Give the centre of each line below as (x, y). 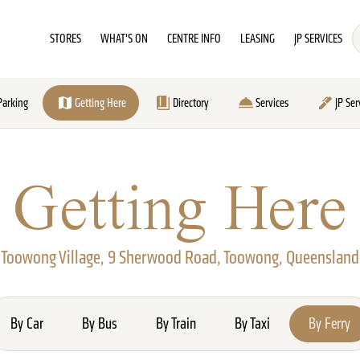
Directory (190, 102)
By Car (27, 323)
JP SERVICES (318, 38)
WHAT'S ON (124, 38)
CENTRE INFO (194, 38)
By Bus (99, 323)
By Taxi (252, 323)
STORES (65, 38)
